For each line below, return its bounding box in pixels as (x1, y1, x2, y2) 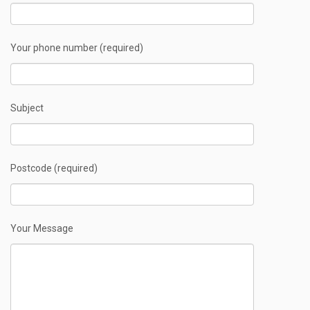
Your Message (10, 223, 73, 235)
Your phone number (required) (10, 42, 143, 54)
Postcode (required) (10, 163, 98, 174)
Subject (10, 102, 44, 114)
